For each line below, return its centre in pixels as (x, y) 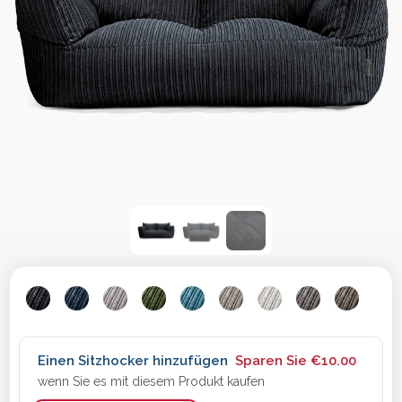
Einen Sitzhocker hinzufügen (135, 361)
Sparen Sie (273, 361)
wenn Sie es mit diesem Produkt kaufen (151, 382)
